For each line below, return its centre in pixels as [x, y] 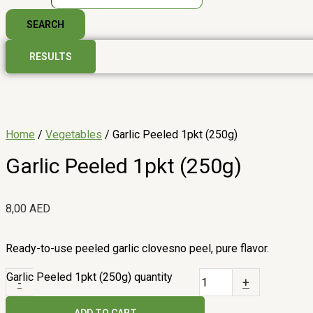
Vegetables [74, 134]
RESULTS [51, 57]
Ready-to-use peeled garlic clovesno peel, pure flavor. [137, 249]
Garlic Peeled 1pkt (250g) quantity [89, 277]
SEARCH [45, 24]
